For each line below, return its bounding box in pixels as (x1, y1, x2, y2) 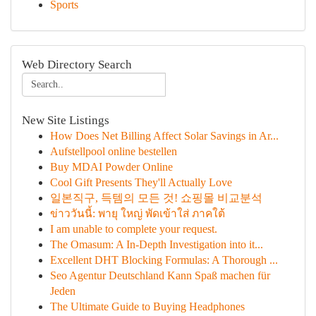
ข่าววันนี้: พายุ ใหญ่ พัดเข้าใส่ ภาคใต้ (50, 207, 225, 219)
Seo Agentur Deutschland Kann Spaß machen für (50, 269, 270, 281)
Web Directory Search (22, 58, 132, 71)
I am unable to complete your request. (50, 223, 217, 235)
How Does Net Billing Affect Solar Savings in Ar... (50, 130, 279, 142)
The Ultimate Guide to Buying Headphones (50, 300, 245, 312)
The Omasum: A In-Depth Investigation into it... (50, 238, 263, 250)
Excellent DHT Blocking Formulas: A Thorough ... (50, 254, 278, 266)
